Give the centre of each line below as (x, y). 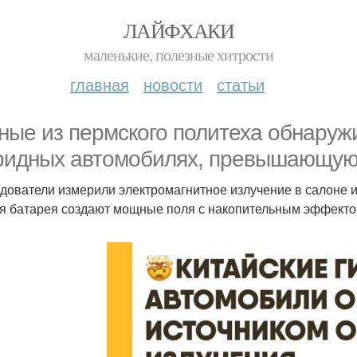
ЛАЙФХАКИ (178, 30)
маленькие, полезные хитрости (178, 55)
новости (173, 84)
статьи (241, 84)
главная (100, 84)
